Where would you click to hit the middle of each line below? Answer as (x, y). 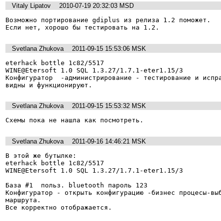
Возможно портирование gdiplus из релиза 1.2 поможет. (108, 20)
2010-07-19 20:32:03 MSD (96, 5)
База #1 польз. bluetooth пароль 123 (76, 185)
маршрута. (23, 200)
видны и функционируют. (49, 85)
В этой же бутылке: (41, 156)
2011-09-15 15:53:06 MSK (109, 48)
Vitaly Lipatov (31, 5)
